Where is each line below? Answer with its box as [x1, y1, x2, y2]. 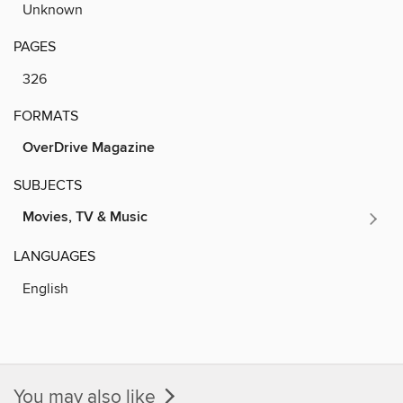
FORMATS [13, 106, 78, 125]
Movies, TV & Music [22, 207, 148, 227]
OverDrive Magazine [22, 138, 155, 157]
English [22, 279, 68, 298]
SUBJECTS [13, 175, 82, 194]
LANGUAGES [13, 246, 95, 265]
